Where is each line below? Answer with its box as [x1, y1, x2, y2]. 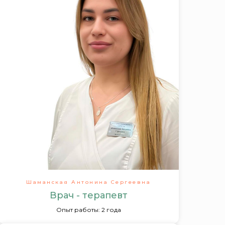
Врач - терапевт [49, 190, 128, 201]
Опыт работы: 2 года [56, 206, 121, 213]
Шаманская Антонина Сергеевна [26, 179, 151, 185]
